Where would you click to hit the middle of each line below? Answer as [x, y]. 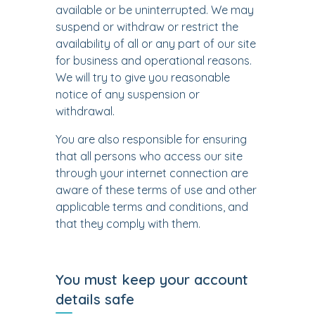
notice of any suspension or [128, 94]
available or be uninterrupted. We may [155, 10]
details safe [95, 299]
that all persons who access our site [149, 156]
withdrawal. [85, 111]
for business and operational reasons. [154, 60]
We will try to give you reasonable [143, 77]
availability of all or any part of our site [156, 44]
